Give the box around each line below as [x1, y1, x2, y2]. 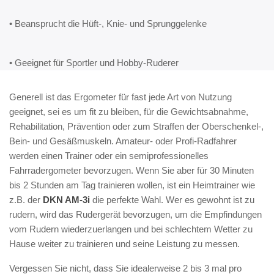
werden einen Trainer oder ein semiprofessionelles [9, 150, 209, 161]
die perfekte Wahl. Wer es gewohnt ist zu [90, 194, 254, 205]
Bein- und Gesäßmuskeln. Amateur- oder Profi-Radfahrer [9, 135, 237, 146]
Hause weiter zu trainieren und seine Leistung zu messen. [9, 238, 240, 249]
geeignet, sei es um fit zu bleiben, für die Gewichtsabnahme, [9, 106, 248, 117]
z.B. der [9, 194, 43, 205]
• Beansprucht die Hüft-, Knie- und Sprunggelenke [9, 18, 207, 29]
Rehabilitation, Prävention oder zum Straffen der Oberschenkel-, [9, 120, 264, 131]
